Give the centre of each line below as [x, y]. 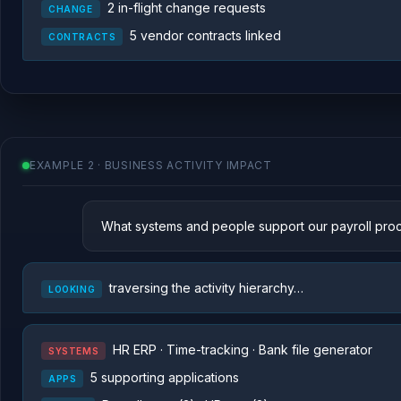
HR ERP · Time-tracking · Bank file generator [243, 350]
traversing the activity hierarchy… [207, 288]
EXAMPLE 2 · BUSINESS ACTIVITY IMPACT [151, 165]
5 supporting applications [165, 377]
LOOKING [72, 289]
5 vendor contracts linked [206, 35]
